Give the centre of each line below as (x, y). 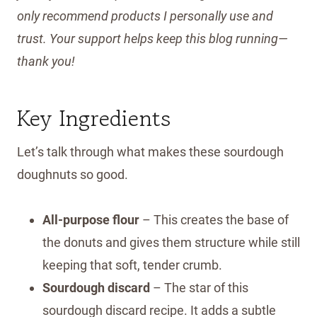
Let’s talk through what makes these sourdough (150, 151)
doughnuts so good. (73, 174)
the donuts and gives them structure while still (171, 242)
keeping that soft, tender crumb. (132, 265)
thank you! (46, 61)
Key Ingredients (94, 118)
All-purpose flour (91, 219)
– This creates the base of (214, 219)
